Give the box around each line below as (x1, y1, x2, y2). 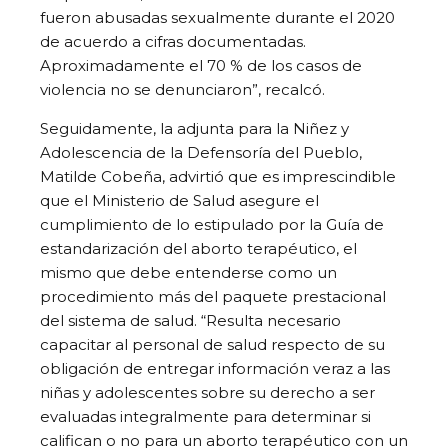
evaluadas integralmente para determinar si (40, 406, 371, 426)
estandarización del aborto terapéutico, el (40, 238, 357, 258)
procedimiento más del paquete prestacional (40, 286, 386, 306)
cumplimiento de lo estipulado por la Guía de (40, 214, 384, 234)
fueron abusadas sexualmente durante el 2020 (40, 7, 395, 27)
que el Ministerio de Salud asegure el (40, 190, 319, 210)
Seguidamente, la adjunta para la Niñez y (40, 118, 349, 138)
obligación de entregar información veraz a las (40, 358, 390, 378)
